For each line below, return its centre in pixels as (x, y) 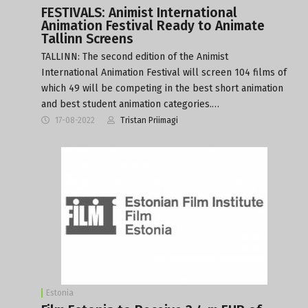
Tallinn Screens (87, 38)
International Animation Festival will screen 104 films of (164, 72)
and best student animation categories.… (130, 104)
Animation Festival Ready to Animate (153, 25)
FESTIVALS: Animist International (139, 12)
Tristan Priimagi (149, 120)
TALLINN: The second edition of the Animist (135, 56)
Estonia (60, 293)
